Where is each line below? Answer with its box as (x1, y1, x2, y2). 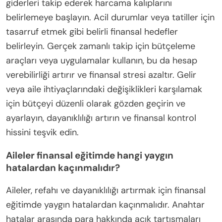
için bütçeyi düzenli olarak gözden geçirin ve (6, 97, 185, 110)
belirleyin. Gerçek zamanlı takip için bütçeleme (6, 40, 195, 52)
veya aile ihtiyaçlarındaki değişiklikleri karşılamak (6, 83, 202, 95)
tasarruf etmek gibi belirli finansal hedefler (6, 25, 178, 38)
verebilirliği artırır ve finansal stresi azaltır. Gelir (6, 68, 196, 81)
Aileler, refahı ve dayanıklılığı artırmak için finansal (6, 184, 206, 196)
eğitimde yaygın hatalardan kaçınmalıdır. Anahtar (6, 198, 205, 211)
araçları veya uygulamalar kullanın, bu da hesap (6, 54, 197, 66)
